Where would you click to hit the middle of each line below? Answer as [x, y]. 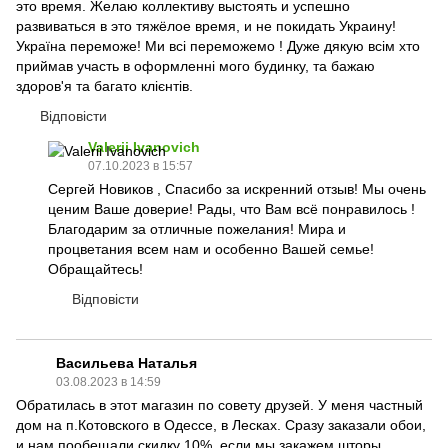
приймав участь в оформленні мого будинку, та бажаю [195, 66]
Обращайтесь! [95, 269]
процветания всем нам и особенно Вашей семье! [211, 249]
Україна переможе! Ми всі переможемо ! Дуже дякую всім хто [218, 46]
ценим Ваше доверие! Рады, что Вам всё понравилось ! [231, 209]
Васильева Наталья [126, 363]
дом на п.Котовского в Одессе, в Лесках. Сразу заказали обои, [221, 425]
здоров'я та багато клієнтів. [104, 86]
